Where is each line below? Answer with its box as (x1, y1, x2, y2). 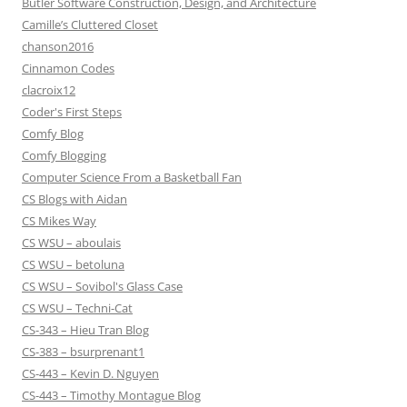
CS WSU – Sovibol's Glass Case (22, 278, 183, 295)
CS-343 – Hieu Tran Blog (22, 322, 149, 339)
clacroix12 (22, 82, 75, 99)
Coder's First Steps (22, 104, 122, 121)
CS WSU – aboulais (22, 234, 121, 252)
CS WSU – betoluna (22, 256, 124, 273)
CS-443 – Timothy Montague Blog (22, 387, 201, 404)
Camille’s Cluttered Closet (22, 16, 158, 34)
